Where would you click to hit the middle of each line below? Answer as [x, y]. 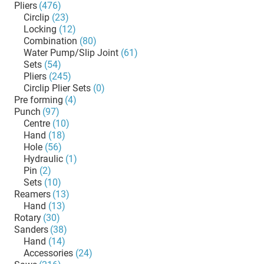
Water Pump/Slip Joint [71, 53]
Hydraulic [43, 159]
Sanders [31, 230]
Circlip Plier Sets [57, 88]
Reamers [32, 194]
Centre [37, 123]
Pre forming [39, 100]
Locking [40, 29]
